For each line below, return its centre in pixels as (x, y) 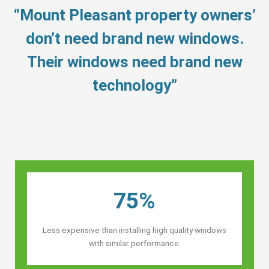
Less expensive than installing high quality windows (134, 230)
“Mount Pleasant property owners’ (134, 15)
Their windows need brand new (134, 62)
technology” (134, 85)
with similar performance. (134, 243)
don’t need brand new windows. (134, 38)
